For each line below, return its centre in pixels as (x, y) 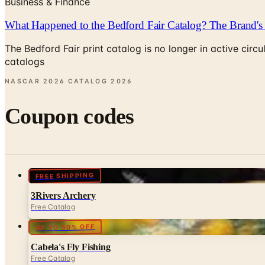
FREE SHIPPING (65, 176)
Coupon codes (70, 116)
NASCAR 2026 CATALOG (56, 82)
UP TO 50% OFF (65, 227)
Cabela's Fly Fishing (71, 247)
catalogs (25, 62)
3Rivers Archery (63, 196)
